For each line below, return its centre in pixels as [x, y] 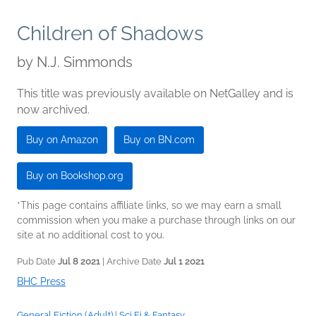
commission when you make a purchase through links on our [156, 220]
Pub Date [37, 261]
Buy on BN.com [159, 139]
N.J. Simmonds [85, 62]
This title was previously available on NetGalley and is [155, 93]
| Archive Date [132, 261]
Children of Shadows [110, 33]
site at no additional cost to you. [91, 235]
